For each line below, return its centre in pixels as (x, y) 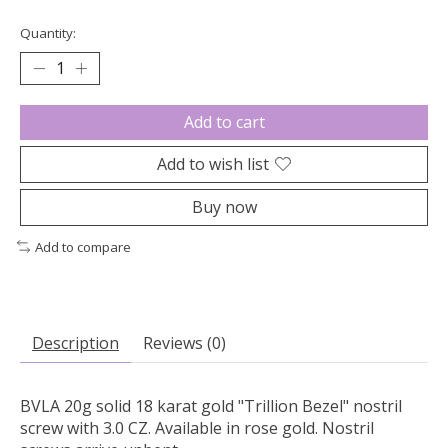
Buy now (224, 206)
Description (75, 343)
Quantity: (48, 32)
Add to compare (82, 246)
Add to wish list (213, 163)
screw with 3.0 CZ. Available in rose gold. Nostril (197, 428)
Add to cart (224, 121)
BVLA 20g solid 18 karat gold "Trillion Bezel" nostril (211, 406)
